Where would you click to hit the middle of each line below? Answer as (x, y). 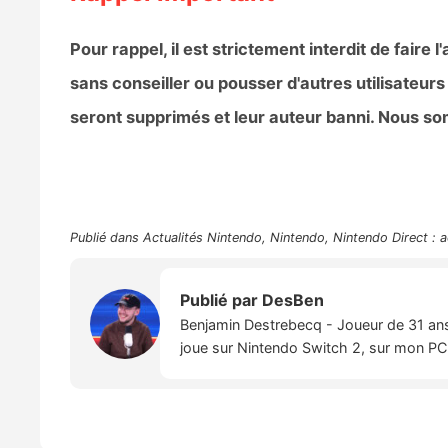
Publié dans (106, 238)
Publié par (220, 300)
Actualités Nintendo (202, 238)
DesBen (292, 300)
